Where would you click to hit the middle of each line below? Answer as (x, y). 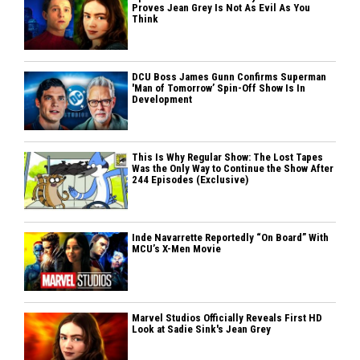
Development (162, 99)
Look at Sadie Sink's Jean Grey (202, 329)
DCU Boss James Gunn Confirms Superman (229, 76)
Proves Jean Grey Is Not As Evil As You (221, 8)
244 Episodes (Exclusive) (190, 179)
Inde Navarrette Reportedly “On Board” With (231, 237)
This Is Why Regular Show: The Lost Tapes (228, 157)
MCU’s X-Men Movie (177, 248)
